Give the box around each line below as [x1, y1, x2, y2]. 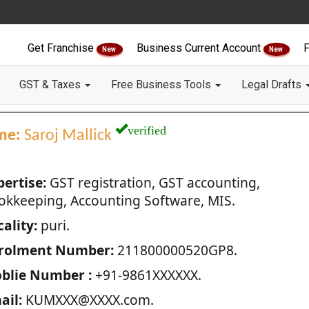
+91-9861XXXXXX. [91, 266, 201, 284]
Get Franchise [28, 41, 97, 54]
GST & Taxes [19, 78, 83, 91]
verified [127, 121, 166, 136]
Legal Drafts [241, 78, 304, 91]
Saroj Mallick [20, 128, 115, 144]
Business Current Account [137, 41, 263, 54]
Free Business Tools [111, 78, 214, 91]
